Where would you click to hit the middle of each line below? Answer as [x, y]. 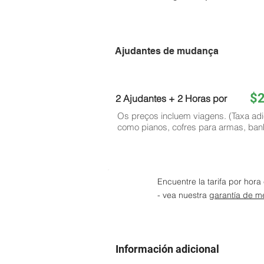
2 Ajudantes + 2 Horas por [171, 98]
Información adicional [167, 249]
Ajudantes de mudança [167, 51]
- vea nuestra [183, 195]
